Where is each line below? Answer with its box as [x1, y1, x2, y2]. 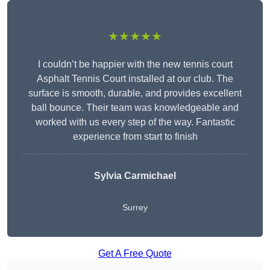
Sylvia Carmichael [94, 171, 176, 181]
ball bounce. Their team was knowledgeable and [31, 102, 239, 113]
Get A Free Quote [98, 248, 172, 259]
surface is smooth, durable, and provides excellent [28, 88, 242, 99]
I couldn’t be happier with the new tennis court [37, 59, 233, 70]
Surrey [122, 202, 148, 213]
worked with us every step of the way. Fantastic [35, 117, 235, 128]
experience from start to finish [72, 131, 198, 142]
